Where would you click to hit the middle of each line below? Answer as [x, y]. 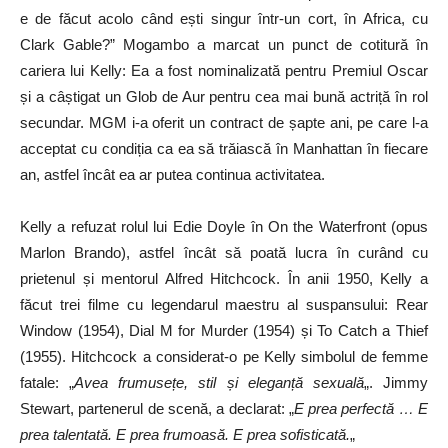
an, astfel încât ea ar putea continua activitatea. [172, 175]
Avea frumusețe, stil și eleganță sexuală [219, 383]
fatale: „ [47, 383]
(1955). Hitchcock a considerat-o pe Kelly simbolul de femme [224, 357]
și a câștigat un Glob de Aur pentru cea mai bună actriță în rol [224, 97]
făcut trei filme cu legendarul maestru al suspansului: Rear [224, 305]
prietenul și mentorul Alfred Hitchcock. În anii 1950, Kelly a [224, 279]
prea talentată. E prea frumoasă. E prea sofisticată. [185, 435]
